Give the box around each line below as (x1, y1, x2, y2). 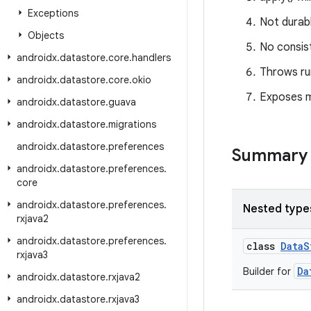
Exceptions (28, 7, 78, 19)
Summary (232, 145, 308, 166)
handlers (132, 51, 171, 64)
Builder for (243, 265, 294, 278)
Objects (28, 29, 64, 42)
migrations (108, 118, 156, 131)
